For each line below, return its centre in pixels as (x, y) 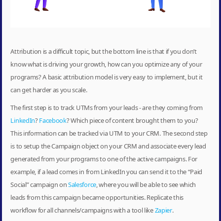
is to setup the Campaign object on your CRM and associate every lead (108, 146)
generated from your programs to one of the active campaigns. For (104, 159)
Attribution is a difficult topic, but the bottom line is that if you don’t (104, 51)
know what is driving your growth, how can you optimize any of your (106, 64)
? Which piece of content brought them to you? (132, 120)
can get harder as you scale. (49, 90)
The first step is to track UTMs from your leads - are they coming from (107, 107)
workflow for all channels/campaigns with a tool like (83, 210)
